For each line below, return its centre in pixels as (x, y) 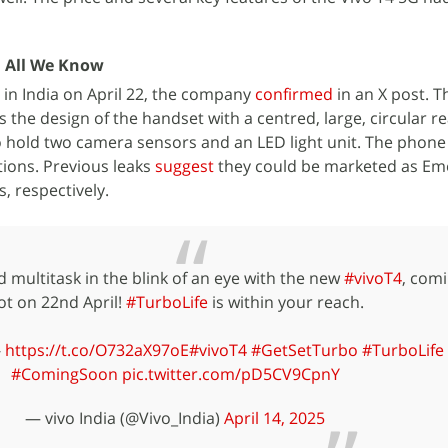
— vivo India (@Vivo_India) (124, 418)
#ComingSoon (64, 374)
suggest (184, 166)
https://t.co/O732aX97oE (97, 350)
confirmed (294, 94)
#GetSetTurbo (304, 350)
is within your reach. (285, 302)
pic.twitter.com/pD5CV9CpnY (230, 374)
